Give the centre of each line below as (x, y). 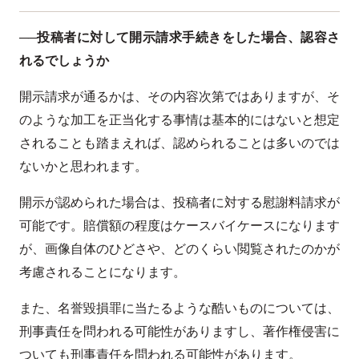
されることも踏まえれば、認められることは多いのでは (179, 143)
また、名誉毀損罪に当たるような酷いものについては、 (179, 308)
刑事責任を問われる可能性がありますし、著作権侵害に (179, 331)
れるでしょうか (64, 60)
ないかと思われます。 (83, 166)
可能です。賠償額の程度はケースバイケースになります (179, 225)
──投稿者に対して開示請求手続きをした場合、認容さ (179, 37)
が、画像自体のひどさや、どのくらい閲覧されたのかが (179, 248)
